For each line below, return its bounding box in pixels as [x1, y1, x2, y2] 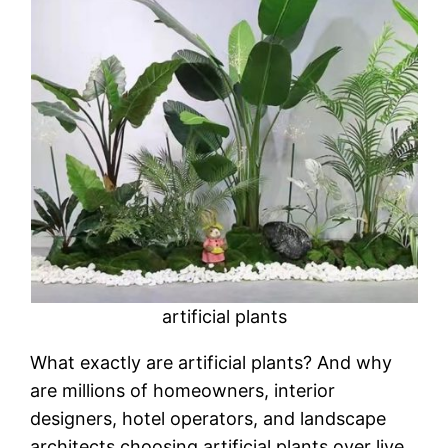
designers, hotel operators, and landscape [30, 408, 387, 430]
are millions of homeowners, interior [30, 380, 336, 402]
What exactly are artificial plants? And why [30, 352, 393, 374]
